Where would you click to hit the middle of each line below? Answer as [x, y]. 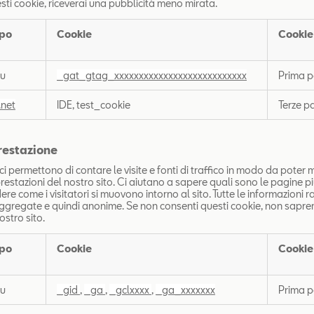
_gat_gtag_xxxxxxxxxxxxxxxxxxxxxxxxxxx [152, 76]
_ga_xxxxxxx [185, 290]
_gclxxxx [130, 290]
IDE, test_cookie [94, 105]
